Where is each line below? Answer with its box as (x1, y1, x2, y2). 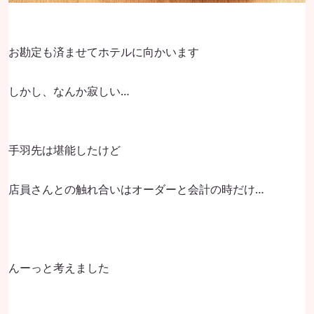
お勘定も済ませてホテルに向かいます (8, 43, 199, 60)
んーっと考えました (8, 259, 109, 275)
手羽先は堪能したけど (8, 142, 121, 158)
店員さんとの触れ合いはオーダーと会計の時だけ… (8, 181, 264, 197)
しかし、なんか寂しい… (8, 83, 130, 99)
